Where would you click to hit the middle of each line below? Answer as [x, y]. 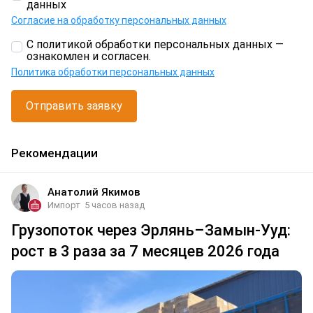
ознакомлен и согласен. [89, 57]
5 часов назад [115, 205]
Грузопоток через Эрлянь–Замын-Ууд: [151, 231]
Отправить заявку [74, 106]
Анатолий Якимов [94, 192]
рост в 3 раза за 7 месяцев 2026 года [145, 252]
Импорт [64, 205]
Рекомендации [54, 153]
